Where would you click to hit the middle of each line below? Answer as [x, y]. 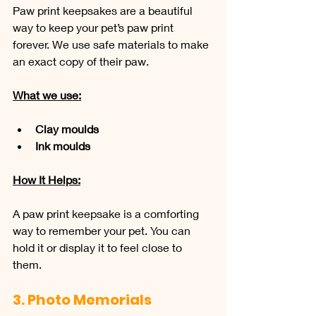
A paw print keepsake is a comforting [107, 213]
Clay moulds [67, 128]
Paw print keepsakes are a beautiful [104, 10]
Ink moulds [63, 145]
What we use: [47, 95]
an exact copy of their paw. [81, 61]
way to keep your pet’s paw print [95, 27]
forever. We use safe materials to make [112, 44]
